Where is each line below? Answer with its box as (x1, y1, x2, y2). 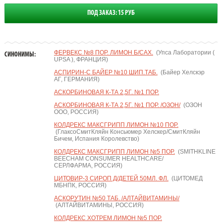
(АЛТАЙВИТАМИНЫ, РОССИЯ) (54, 202, 144, 209)
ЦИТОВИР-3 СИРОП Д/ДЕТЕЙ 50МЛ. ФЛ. (54, 175, 168, 182)
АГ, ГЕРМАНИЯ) (54, 76, 100, 83)
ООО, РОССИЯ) (54, 109, 99, 115)
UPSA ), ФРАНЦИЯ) (54, 56, 108, 63)
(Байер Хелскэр (157, 69, 205, 76)
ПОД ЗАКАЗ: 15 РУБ (87, 9, 135, 17)
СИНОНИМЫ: (4, 51, 36, 58)
